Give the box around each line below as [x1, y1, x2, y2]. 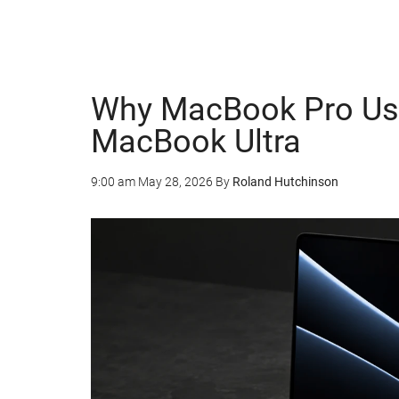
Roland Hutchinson [232, 175, 338, 189]
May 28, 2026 [138, 175, 213, 189]
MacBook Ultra [91, 123, 301, 160]
